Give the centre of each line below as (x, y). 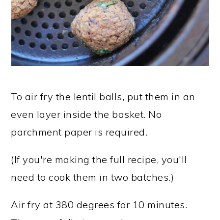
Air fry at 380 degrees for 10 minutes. (99, 204)
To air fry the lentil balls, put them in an (103, 96)
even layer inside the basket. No (86, 114)
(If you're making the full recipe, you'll (99, 159)
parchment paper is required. (79, 132)
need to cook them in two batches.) (93, 177)
